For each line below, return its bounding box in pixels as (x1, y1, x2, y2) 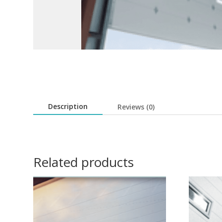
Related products (33, 153, 134, 171)
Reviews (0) (117, 102, 155, 111)
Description (48, 101, 88, 111)
